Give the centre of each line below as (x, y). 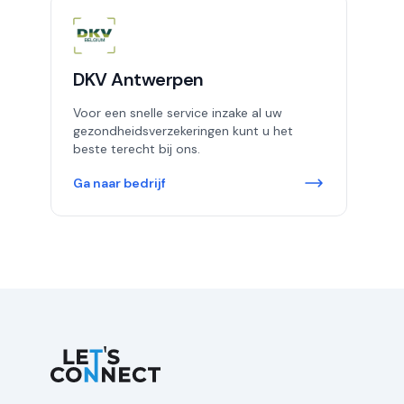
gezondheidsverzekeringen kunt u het (183, 131)
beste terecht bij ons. (137, 149)
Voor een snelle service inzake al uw (178, 113)
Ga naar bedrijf (119, 183)
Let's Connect (96, 356)
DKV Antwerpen (138, 79)
